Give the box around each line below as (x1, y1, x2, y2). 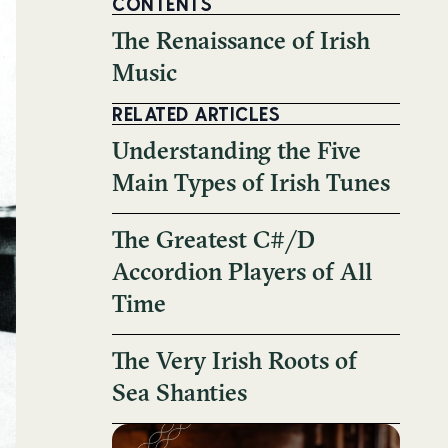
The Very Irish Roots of (112, 351, 357, 375)
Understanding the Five (112, 141, 361, 165)
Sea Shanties (112, 383, 247, 407)
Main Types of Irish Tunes (112, 173, 390, 197)
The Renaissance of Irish (112, 31, 370, 55)
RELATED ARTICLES (112, 102, 280, 126)
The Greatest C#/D (112, 230, 315, 254)
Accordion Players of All (112, 262, 372, 286)
